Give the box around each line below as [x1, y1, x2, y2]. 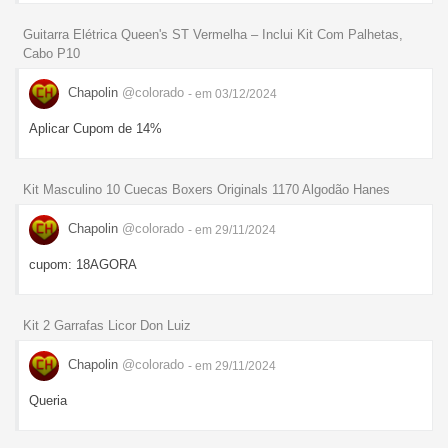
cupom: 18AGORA [29, 256, 137, 272]
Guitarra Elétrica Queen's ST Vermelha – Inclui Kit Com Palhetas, [23, 26, 403, 42]
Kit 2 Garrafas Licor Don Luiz [23, 317, 191, 333]
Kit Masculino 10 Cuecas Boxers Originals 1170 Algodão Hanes [23, 181, 390, 197]
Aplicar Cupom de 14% [29, 120, 162, 136]
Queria [29, 392, 67, 408]
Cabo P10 [23, 45, 80, 61]
